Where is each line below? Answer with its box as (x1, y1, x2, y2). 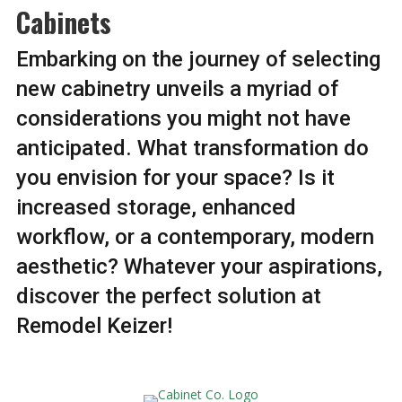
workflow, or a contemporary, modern (15, 223, 374, 249)
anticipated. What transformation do (15, 135, 369, 161)
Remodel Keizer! (15, 312, 172, 338)
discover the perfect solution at (15, 283, 321, 309)
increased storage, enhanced (15, 194, 296, 220)
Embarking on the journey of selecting (15, 46, 380, 72)
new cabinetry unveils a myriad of (15, 75, 338, 101)
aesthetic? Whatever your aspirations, (15, 253, 382, 279)
